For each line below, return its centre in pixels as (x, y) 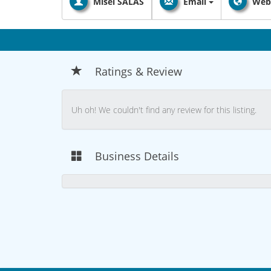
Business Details (137, 156)
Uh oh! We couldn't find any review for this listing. (164, 110)
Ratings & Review (139, 71)
